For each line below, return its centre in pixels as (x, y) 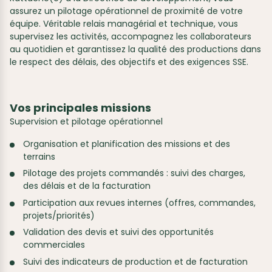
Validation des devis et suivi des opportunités (119, 232)
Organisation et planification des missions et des (127, 144)
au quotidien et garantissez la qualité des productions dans (135, 49)
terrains (39, 157)
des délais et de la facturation (87, 186)
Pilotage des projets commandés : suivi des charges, (134, 173)
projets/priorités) (59, 215)
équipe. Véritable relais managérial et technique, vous (124, 24)
